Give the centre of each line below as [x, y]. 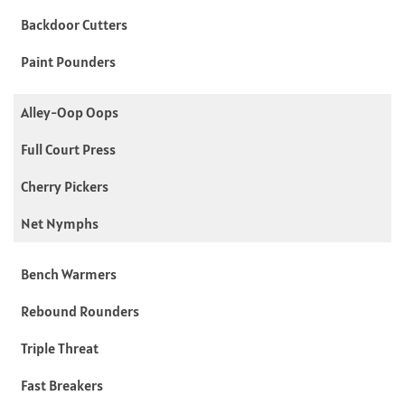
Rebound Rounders [80, 311]
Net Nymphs [60, 223]
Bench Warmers [69, 273]
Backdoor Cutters [74, 24]
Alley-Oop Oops [70, 112]
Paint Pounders [68, 61]
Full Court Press [68, 149]
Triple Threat [60, 348]
